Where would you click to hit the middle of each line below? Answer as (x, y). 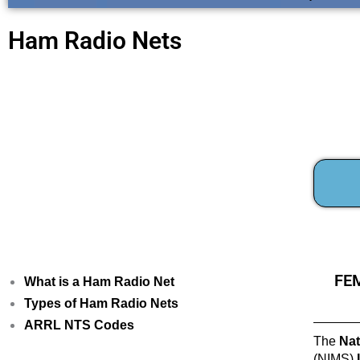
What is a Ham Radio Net (99, 282)
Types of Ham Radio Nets (101, 303)
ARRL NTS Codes (79, 325)
